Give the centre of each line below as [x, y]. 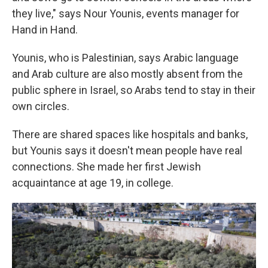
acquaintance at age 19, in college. [93, 183]
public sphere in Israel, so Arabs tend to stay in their [134, 90]
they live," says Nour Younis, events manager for [126, 13]
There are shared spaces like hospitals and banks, [130, 134]
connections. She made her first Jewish [106, 167]
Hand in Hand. [45, 30]
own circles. [41, 106]
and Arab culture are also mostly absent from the [127, 74]
